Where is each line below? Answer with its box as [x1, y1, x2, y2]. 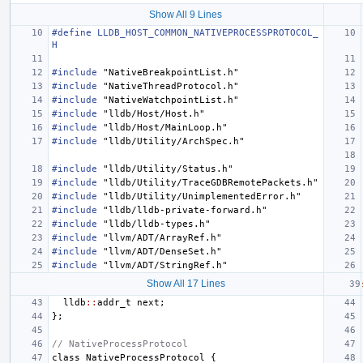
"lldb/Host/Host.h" [103, 108, 205, 119]
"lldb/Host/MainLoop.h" [103, 122, 228, 133]
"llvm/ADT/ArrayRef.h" [103, 232, 222, 243]
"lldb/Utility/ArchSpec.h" [103, 135, 245, 147]
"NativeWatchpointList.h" [103, 94, 239, 105]
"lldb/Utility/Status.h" [103, 163, 233, 174]
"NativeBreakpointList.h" [103, 66, 239, 78]
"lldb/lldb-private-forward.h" [103, 204, 267, 216]
